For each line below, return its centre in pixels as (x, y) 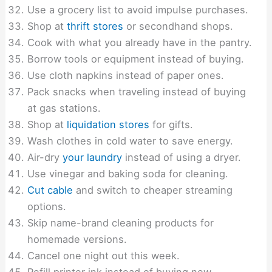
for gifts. (172, 125)
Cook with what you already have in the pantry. (140, 43)
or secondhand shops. (178, 26)
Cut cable (50, 190)
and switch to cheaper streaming (153, 190)
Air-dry (45, 158)
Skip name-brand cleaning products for (121, 223)
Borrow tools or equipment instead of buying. (136, 59)
